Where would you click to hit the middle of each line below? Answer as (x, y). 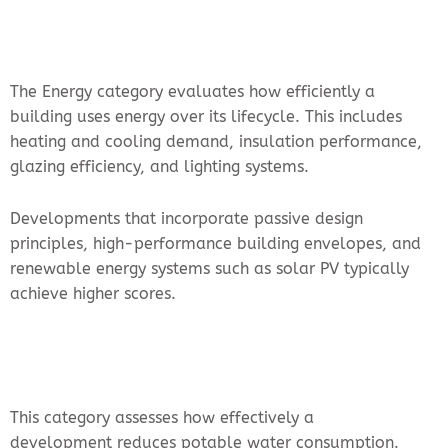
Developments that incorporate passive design (186, 219)
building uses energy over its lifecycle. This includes (206, 117)
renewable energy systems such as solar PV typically (209, 269)
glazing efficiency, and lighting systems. (159, 167)
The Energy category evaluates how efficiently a (192, 92)
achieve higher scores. (93, 294)
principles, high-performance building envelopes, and (215, 244)
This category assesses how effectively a (162, 418)
